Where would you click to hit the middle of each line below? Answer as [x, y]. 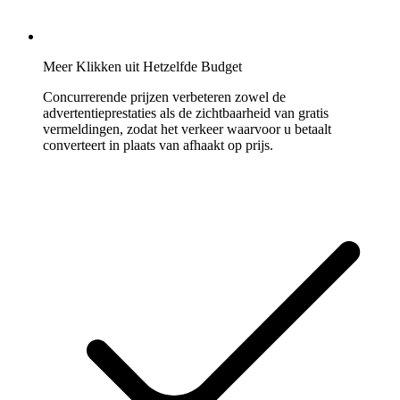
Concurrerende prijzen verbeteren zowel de [164, 97]
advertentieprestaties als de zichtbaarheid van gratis [186, 113]
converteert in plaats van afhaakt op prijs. [158, 146]
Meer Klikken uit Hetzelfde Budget [142, 67]
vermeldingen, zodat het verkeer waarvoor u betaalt [187, 129]
